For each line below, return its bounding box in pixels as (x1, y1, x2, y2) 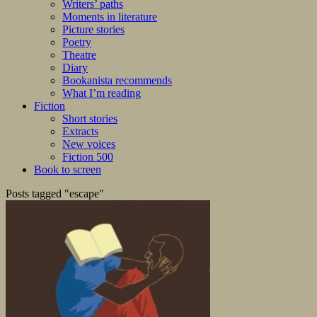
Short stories (62, 113, 117, 125)
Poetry (62, 36, 91, 49)
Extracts (62, 125, 98, 138)
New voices (62, 138, 115, 151)
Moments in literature (62, 11, 157, 23)
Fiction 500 (62, 151, 113, 163)
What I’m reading (62, 87, 141, 100)
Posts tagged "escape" (6, 188, 104, 200)
